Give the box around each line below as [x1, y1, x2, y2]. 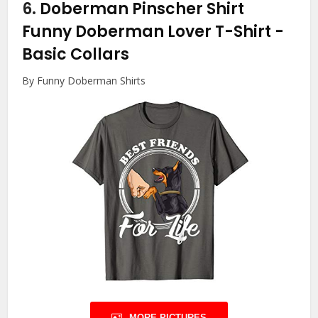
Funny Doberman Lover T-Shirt [22, 21, 275, 43]
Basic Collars [22, 43, 130, 66]
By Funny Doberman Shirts [22, 74, 146, 88]
